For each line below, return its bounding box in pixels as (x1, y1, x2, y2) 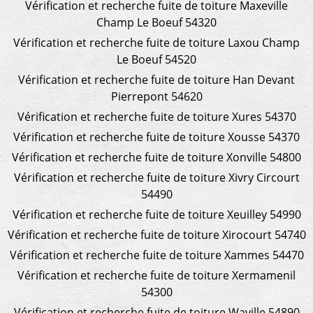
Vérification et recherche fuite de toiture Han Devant (18, 71, 295, 87)
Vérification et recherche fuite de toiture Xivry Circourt (13, 169, 300, 185)
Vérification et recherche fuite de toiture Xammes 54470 (9, 247, 304, 263)
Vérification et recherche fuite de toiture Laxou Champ (13, 34, 300, 50)
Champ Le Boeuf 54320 (96, 14, 217, 30)
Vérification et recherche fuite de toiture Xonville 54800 (12, 149, 301, 165)
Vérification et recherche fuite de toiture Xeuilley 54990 (12, 206, 301, 222)
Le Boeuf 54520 (117, 51, 196, 67)
